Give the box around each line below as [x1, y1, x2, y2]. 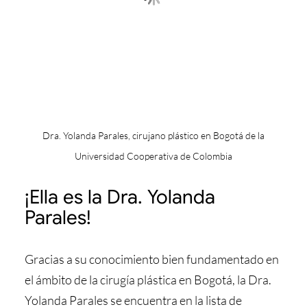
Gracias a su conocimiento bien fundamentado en [24, 251, 279, 267]
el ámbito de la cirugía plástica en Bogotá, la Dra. [24, 271, 271, 287]
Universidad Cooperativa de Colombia [75, 149, 232, 162]
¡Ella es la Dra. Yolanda [24, 184, 215, 209]
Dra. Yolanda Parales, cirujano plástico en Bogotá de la [42, 129, 265, 141]
